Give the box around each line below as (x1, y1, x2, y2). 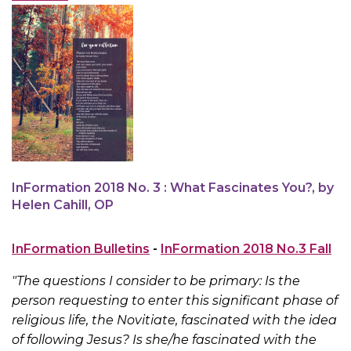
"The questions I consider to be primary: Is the (12, 273, 300, 289)
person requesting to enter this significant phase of (12, 293, 338, 309)
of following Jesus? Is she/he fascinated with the (12, 332, 317, 348)
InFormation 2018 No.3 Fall (161, 241, 331, 257)
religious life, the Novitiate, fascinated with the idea (12, 313, 337, 328)
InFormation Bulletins (12, 241, 150, 257)
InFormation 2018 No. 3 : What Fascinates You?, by (12, 180, 334, 196)
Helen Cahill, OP (12, 197, 114, 213)
